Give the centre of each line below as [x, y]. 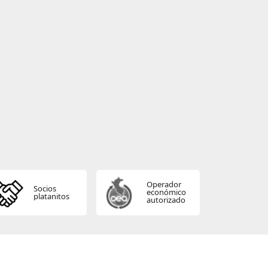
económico [166, 192]
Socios [45, 188]
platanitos [51, 196]
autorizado [166, 200]
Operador [164, 185]
